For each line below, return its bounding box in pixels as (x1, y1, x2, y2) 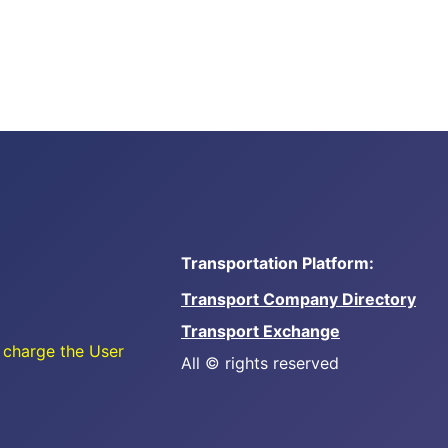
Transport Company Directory (181, 289, 416, 309)
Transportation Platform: (181, 253, 374, 273)
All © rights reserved (181, 353, 339, 373)
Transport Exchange (181, 321, 340, 341)
